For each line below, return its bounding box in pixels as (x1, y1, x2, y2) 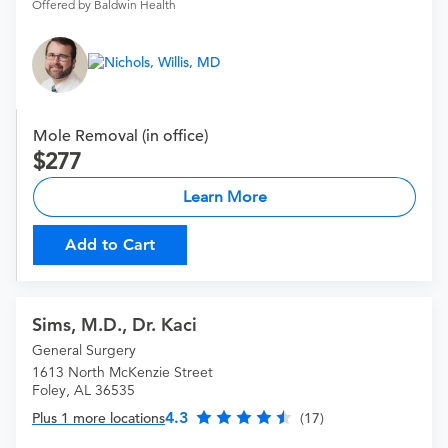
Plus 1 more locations (32, 409, 165, 428)
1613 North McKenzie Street (32, 363, 213, 382)
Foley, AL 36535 (32, 381, 135, 400)
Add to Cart (65, 235, 155, 255)
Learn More (182, 187, 267, 207)
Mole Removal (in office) (33, 126, 208, 147)
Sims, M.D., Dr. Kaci (32, 313, 197, 337)
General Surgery (32, 341, 136, 360)
